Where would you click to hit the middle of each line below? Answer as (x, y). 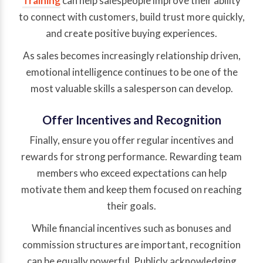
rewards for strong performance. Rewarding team (131, 157)
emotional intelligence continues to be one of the (131, 72)
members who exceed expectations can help (131, 173)
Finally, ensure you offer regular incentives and (131, 140)
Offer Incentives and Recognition (131, 120)
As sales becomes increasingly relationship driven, (131, 56)
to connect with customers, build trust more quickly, (131, 17)
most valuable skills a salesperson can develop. (131, 89)
